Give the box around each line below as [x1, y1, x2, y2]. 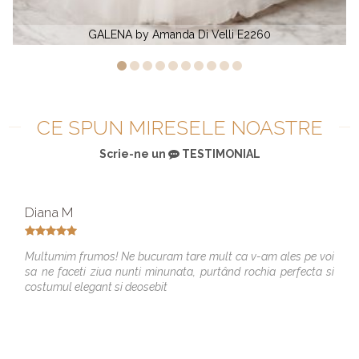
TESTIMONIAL [179, 147, 260, 160]
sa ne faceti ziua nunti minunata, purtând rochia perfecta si [25, 264, 335, 278]
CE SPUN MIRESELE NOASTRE [36, 115, 323, 139]
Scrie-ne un [99, 147, 168, 160]
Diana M [25, 204, 74, 220]
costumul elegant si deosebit [25, 280, 171, 293]
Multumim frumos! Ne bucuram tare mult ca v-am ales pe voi [25, 249, 335, 263]
